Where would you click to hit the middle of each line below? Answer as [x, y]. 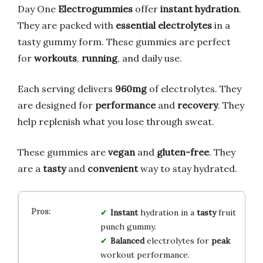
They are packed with [67, 25]
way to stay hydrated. [188, 168]
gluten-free [183, 152]
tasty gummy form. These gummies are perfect [124, 41]
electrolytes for [178, 240]
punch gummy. [128, 226]
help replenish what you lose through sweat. [116, 121]
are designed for [56, 105]
